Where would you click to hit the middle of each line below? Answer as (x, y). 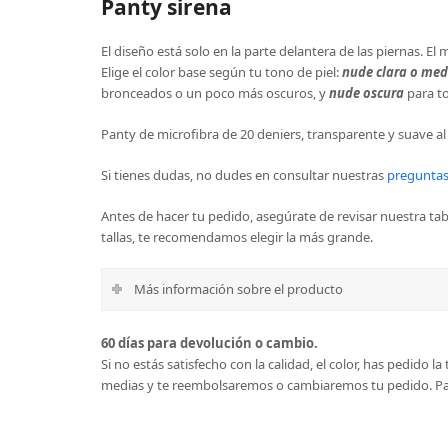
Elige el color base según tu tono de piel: (221, 71)
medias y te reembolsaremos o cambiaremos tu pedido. (267, 384)
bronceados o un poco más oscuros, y (214, 92)
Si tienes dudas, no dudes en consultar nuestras (243, 174)
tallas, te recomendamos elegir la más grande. (236, 236)
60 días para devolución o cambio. (209, 342)
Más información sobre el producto (238, 288)
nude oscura (366, 92)
